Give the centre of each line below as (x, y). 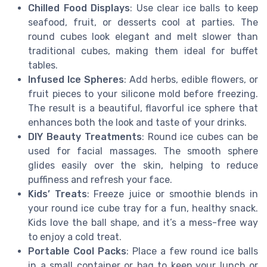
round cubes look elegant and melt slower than (143, 36)
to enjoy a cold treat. (75, 237)
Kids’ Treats (58, 194)
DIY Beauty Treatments (85, 136)
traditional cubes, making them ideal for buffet (143, 51)
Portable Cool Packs (77, 251)
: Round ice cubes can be (200, 136)
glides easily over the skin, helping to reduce (143, 165)
